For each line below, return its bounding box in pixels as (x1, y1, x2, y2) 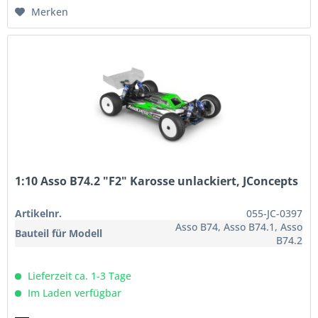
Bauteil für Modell (15, 226, 103, 240)
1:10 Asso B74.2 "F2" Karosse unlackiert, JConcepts (15, 172, 299, 189)
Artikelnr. (15, 206, 62, 220)
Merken (31, 4, 69, 18)
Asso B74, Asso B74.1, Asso (175, 219, 303, 234)
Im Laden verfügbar (25, 285, 122, 300)
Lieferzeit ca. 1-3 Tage (25, 268, 132, 283)
